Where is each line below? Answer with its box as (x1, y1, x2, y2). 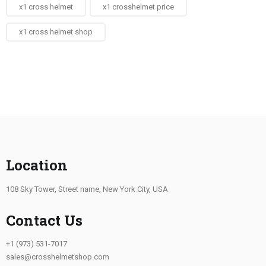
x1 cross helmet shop (19, 27, 93, 36)
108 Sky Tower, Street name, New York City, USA (6, 184, 168, 194)
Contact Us (6, 210, 83, 230)
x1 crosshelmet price (103, 2, 174, 11)
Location (6, 156, 68, 175)
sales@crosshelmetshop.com (6, 252, 109, 261)
